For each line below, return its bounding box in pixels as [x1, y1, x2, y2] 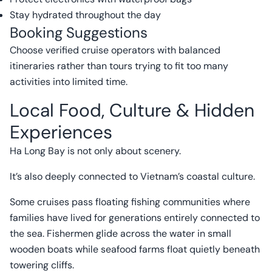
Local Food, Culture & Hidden [10, 98, 254, 122]
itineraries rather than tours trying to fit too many [10, 59, 228, 72]
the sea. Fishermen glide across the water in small [10, 227, 231, 240]
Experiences [10, 120, 112, 144]
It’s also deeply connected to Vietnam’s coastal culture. [10, 170, 255, 183]
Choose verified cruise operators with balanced [10, 44, 220, 56]
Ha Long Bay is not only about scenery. [10, 144, 181, 157]
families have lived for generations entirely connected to [10, 211, 260, 224]
